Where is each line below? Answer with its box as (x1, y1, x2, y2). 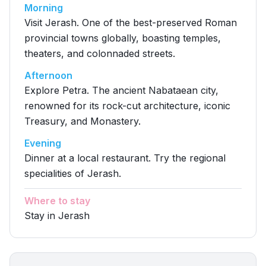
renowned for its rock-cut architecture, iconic (24, 100, 230, 112)
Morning (24, 2, 63, 14)
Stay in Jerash (24, 210, 90, 221)
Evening (24, 137, 61, 149)
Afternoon (24, 69, 72, 81)
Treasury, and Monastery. (24, 115, 141, 127)
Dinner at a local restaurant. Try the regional (24, 152, 226, 164)
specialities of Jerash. (24, 167, 121, 179)
